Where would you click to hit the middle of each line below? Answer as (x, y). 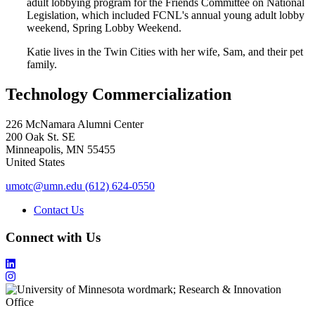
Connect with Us (53, 237)
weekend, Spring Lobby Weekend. (104, 27)
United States (35, 162)
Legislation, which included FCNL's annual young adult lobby (166, 15)
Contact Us (59, 210)
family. (43, 64)
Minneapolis (33, 149)
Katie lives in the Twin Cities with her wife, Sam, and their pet (165, 51)
